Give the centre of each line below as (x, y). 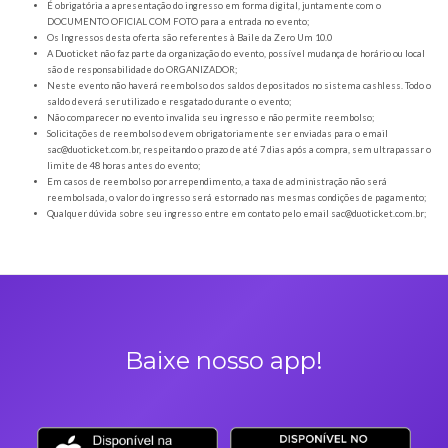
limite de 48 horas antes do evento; (144, 432)
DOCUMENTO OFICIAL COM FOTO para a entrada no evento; (209, 263)
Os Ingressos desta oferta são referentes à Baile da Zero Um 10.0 (222, 282)
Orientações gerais (119, 206)
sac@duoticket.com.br (109, 414)
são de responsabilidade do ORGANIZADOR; (166, 319)
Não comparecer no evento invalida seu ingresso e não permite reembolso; (247, 376)
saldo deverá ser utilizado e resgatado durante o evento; (198, 357)
